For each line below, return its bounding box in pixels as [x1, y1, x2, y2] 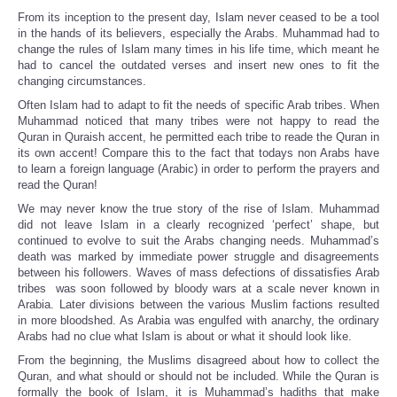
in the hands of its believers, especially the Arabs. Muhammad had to [18, 27, 379, 41]
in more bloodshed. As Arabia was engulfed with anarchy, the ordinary [18, 314, 379, 328]
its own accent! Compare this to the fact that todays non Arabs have [18, 146, 379, 160]
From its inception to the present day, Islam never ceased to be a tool [18, 11, 379, 25]
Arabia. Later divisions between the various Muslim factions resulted [18, 298, 379, 312]
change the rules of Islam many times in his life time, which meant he [18, 43, 379, 57]
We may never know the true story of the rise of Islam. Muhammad [18, 202, 379, 216]
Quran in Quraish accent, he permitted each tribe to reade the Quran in [18, 130, 379, 144]
